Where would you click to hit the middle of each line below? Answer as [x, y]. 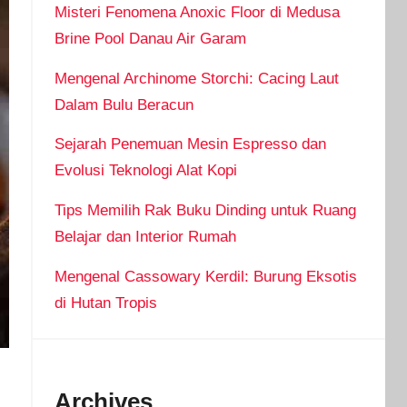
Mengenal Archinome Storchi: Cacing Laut [196, 78]
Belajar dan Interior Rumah [145, 237]
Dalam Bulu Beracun [124, 104]
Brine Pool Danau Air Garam [150, 38]
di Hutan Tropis [105, 303]
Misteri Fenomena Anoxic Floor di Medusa [197, 12]
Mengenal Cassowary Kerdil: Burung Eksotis [205, 277]
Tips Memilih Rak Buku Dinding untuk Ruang [205, 211]
